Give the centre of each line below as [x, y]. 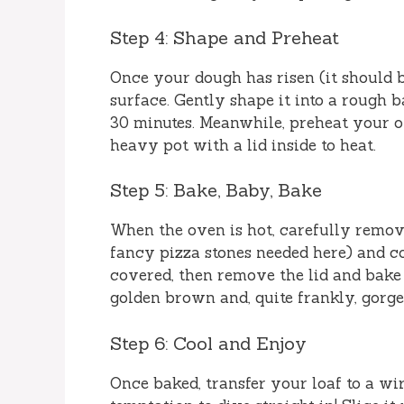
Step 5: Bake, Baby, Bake [216, 190]
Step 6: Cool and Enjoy [208, 343]
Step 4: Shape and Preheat [225, 37]
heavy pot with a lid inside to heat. [243, 145]
